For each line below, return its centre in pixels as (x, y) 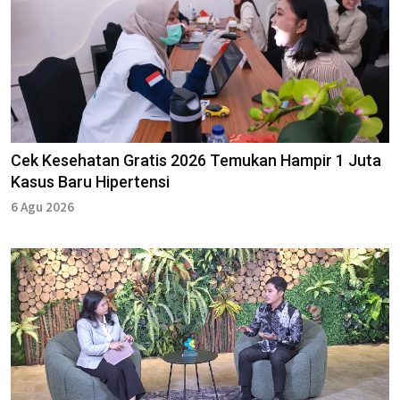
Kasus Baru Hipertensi (90, 181)
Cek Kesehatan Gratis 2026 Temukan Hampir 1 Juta (196, 160)
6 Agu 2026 (42, 206)
